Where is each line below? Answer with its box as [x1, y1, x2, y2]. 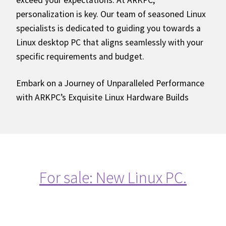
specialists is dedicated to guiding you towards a [16, 23, 201, 34]
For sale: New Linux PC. [39, 167, 187, 188]
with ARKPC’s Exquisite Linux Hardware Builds [16, 92, 189, 103]
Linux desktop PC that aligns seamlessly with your [16, 37, 203, 48]
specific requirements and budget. [16, 51, 144, 63]
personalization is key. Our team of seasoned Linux [16, 9, 206, 20]
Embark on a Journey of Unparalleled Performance [16, 78, 204, 89]
